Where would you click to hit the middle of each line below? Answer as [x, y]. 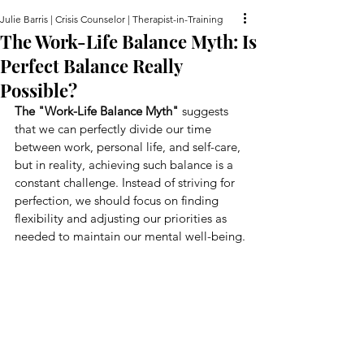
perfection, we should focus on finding [118, 200]
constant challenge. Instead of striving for [126, 182]
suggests [205, 110]
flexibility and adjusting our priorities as [122, 218]
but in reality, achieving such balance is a [126, 164]
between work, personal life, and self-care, [129, 146]
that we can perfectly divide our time [115, 128]
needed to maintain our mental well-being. [130, 236]
